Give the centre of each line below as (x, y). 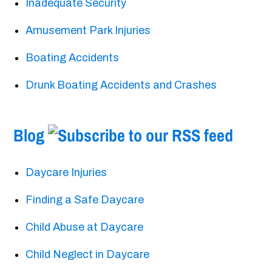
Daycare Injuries (66, 173)
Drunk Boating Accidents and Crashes (121, 85)
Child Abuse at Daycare (85, 227)
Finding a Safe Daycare (85, 200)
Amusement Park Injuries (88, 31)
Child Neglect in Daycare (88, 255)
